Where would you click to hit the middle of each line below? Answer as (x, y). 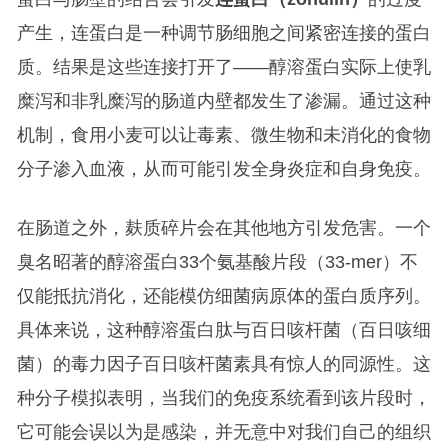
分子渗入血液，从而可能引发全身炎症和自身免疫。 (223, 169)
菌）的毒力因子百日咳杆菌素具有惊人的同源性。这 (223, 364)
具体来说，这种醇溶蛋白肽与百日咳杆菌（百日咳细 (223, 330)
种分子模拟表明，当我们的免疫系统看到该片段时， (223, 398)
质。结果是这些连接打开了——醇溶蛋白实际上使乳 (223, 67)
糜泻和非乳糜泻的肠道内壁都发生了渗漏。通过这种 (223, 101)
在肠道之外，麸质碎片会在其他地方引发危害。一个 (223, 228)
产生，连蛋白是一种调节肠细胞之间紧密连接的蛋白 (223, 33)
